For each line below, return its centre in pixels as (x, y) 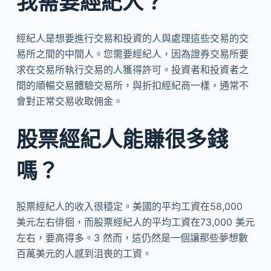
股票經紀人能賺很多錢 (122, 139)
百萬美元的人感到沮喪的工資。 (84, 253)
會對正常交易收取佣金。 (69, 101)
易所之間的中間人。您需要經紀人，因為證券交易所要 (132, 54)
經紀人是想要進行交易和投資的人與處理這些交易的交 (132, 38)
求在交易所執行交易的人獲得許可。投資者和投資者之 (132, 69)
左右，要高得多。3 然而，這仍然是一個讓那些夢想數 (132, 238)
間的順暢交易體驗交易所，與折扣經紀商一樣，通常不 (132, 85)
